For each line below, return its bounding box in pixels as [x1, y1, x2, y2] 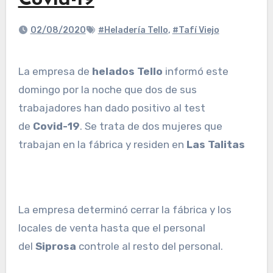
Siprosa [35, 240, 76, 253]
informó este [162, 65, 229, 78]
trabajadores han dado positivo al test [18, 102, 205, 115]
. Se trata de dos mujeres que [79, 120, 222, 133]
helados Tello [91, 65, 163, 78]
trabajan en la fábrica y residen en [18, 138, 186, 151]
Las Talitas [186, 138, 245, 151]
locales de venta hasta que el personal [18, 222, 205, 235]
